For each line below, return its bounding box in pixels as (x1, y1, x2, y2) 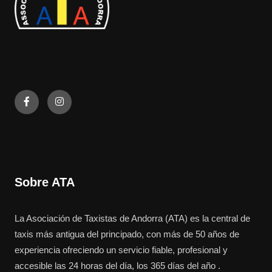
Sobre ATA (15, 175, 75, 189)
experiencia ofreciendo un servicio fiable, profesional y (15, 245, 228, 256)
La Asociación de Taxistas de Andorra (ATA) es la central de (15, 213, 250, 224)
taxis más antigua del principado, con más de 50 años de (15, 229, 239, 240)
